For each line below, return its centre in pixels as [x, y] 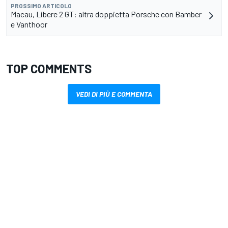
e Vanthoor [29, 24]
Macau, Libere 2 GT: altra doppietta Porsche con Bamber [106, 14]
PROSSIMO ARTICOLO [41, 6]
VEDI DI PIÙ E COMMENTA [114, 94]
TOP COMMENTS [49, 69]
